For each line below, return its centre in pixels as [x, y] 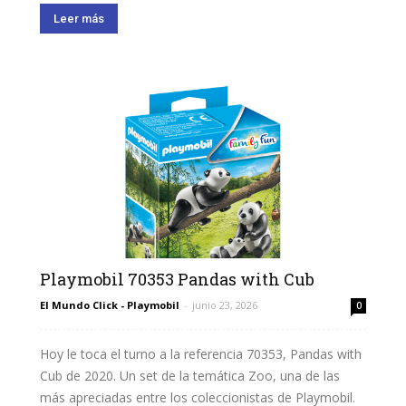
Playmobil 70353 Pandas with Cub [177, 280]
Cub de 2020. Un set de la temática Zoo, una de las [190, 376]
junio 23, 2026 [225, 305]
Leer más [79, 18]
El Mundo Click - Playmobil [110, 305]
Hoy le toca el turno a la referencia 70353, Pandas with [201, 354]
